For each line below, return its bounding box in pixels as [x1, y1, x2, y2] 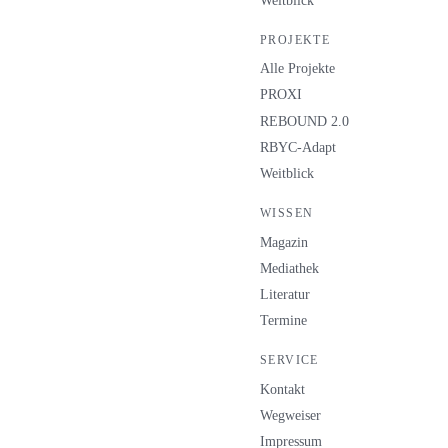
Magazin [260, 234, 308, 250]
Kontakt [260, 381, 305, 397]
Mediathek [260, 260, 319, 276]
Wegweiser [260, 407, 321, 423]
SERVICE [260, 354, 319, 367]
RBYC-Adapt [260, 139, 336, 155]
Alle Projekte [260, 61, 335, 77]
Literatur [260, 286, 310, 302]
